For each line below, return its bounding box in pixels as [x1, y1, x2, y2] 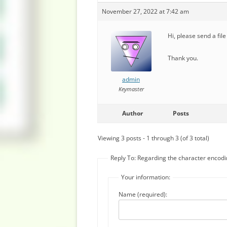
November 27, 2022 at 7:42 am [102, 7, 189, 16]
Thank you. [168, 54, 198, 62]
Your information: [121, 173, 170, 181]
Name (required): [119, 190, 167, 199]
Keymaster [118, 85, 144, 93]
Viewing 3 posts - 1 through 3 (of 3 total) [98, 134, 209, 142]
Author [122, 109, 143, 118]
